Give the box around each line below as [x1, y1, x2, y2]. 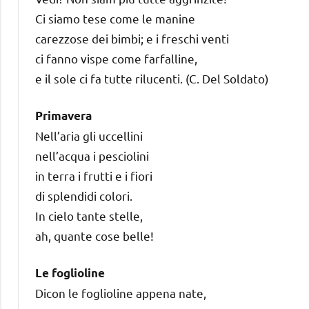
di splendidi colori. [35, 188, 132, 203]
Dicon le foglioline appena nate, [35, 285, 206, 300]
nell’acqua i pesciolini [35, 148, 149, 163]
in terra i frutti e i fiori [35, 168, 152, 183]
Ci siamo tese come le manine [35, 10, 195, 26]
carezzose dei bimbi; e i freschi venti [35, 30, 229, 46]
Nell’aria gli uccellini [35, 128, 143, 143]
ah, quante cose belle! [35, 228, 154, 243]
